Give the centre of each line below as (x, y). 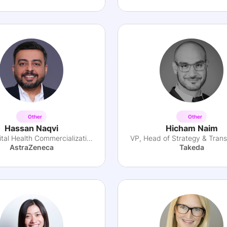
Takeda (192, 147)
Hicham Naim (192, 128)
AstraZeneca (31, 147)
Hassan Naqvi (31, 128)
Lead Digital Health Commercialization (90, 138)
